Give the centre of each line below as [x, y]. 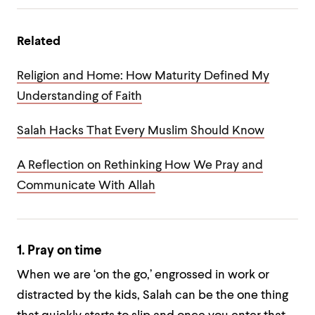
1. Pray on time [59, 251]
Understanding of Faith [79, 97]
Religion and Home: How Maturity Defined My [143, 76]
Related [39, 42]
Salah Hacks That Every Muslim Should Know [141, 131]
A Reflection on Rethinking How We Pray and [140, 166]
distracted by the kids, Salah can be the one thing [153, 296]
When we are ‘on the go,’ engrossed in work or [143, 275]
